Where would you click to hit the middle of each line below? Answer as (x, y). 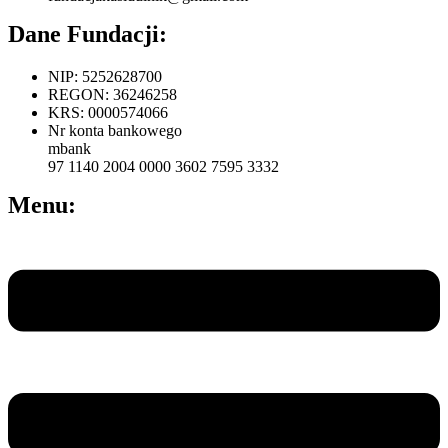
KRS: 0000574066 (108, 112)
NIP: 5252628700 (105, 76)
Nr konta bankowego (115, 130)
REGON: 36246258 (112, 94)
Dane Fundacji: (87, 33)
